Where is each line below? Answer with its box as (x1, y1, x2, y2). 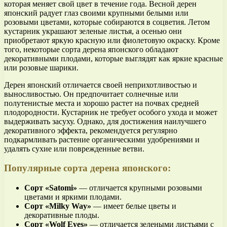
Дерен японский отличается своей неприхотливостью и (4, 80, 197, 89)
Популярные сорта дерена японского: (4, 163, 171, 174)
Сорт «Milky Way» (24, 202, 91, 210)
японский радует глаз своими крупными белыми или (4, 8, 188, 17)
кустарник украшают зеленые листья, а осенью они (4, 26, 182, 35)
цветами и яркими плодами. (24, 193, 122, 201)
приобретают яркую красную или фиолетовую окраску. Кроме (4, 35, 220, 45)
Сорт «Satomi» (24, 183, 77, 192)
